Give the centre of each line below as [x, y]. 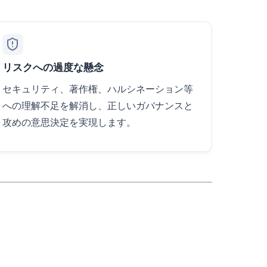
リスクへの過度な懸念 [53, 67]
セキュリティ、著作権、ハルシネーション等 [97, 89]
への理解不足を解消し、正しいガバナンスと [97, 105]
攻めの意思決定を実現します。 [69, 122]
